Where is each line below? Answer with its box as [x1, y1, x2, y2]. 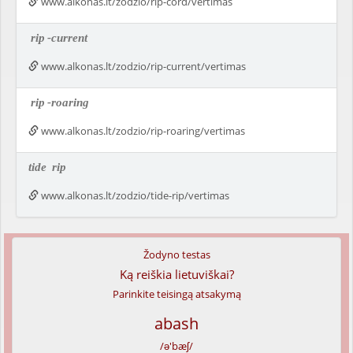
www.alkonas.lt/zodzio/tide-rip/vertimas [39, 188, 229, 203]
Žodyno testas [143, 247, 210, 262]
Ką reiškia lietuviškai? [119, 266, 234, 282]
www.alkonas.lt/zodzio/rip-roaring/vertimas [39, 124, 245, 138]
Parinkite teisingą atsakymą [112, 287, 241, 301]
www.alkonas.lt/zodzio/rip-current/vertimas [39, 59, 246, 73]
